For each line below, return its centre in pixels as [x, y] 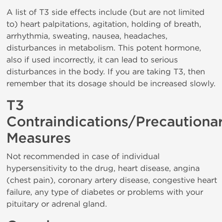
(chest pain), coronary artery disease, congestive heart [112, 180]
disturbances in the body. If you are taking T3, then [106, 72]
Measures [39, 138]
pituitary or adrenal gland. [57, 204]
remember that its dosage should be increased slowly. [111, 83]
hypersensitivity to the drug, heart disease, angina [103, 168]
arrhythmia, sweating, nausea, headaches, [87, 36]
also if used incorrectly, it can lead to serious [92, 60]
